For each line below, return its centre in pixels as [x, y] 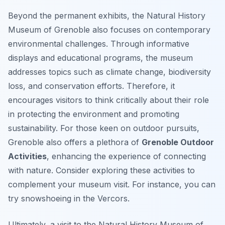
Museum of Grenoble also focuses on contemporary [109, 30]
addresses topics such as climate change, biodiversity [109, 72]
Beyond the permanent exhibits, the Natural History [107, 16]
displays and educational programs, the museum [100, 58]
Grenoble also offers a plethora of [75, 142]
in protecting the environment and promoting [94, 114]
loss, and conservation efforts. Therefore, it [91, 86]
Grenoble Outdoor [178, 142]
